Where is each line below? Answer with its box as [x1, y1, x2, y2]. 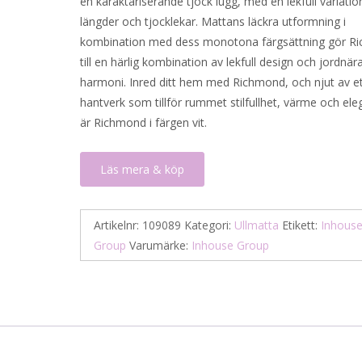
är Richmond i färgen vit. [80, 115, 211, 130]
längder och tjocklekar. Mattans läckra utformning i [80, 14, 347, 29]
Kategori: [184, 217, 235, 233]
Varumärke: [129, 238, 192, 253]
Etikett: [282, 217, 322, 233]
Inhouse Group [192, 238, 270, 253]
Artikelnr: [94, 217, 143, 233]
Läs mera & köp [100, 162, 185, 177]
